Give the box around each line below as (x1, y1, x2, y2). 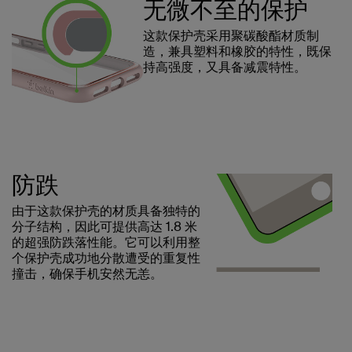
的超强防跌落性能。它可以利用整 (12, 233, 200, 251)
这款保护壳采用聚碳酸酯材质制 (142, 27, 319, 44)
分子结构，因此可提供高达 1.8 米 (12, 218, 197, 235)
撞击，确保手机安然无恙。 (12, 265, 163, 282)
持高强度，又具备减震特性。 (142, 58, 306, 75)
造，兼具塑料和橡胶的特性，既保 (142, 42, 332, 60)
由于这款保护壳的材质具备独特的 (12, 202, 200, 219)
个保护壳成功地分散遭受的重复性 (12, 249, 200, 266)
